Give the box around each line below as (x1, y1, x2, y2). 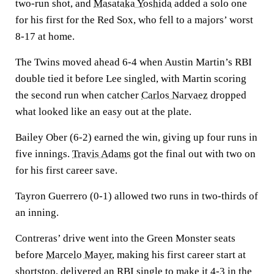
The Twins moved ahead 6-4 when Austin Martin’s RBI (15, 56, 252, 68)
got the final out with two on (131, 148, 256, 160)
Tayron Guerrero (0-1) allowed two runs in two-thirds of (15, 190, 258, 202)
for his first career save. (15, 165, 117, 176)
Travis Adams (72, 148, 131, 160)
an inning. (15, 207, 59, 218)
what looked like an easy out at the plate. (15, 106, 191, 117)
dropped (208, 89, 246, 101)
